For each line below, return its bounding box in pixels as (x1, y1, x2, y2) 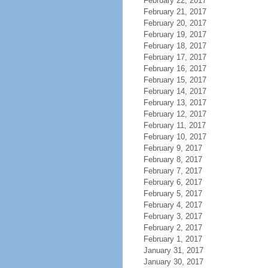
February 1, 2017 (143, 234, 202, 243)
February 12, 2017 (143, 109, 206, 118)
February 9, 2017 (143, 144, 202, 153)
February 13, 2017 (143, 98, 206, 107)
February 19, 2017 (143, 30, 206, 39)
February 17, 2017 (143, 53, 206, 62)
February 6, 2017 (143, 178, 202, 187)
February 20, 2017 (143, 19, 206, 28)
